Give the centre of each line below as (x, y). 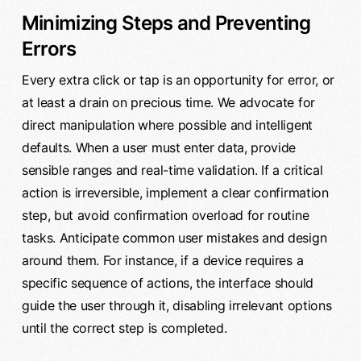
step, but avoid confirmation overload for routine (165, 216)
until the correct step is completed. (124, 328)
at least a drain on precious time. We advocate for (168, 103)
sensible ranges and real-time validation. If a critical (172, 170)
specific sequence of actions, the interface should (167, 283)
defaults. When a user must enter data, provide (159, 148)
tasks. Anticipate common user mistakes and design (174, 238)
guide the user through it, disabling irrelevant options (176, 306)
